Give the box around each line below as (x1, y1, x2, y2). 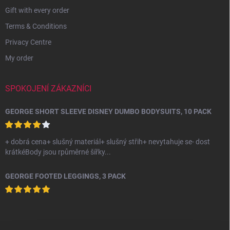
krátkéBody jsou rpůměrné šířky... (43, 147, 111, 156)
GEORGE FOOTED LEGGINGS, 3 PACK (5, 171, 126, 180)
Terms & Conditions (5, 22, 67, 30)
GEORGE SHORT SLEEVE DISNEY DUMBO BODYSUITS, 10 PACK (5, 107, 212, 116)
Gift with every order (5, 6, 69, 14)
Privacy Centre (5, 37, 51, 46)
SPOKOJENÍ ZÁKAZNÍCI (5, 83, 91, 93)
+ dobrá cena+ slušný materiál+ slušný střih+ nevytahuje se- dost (5, 137, 210, 146)
